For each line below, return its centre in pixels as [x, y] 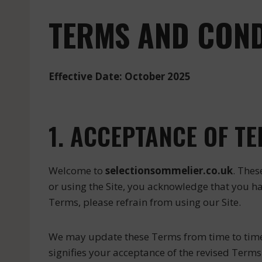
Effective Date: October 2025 [120, 76]
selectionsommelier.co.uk [169, 170]
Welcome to [77, 170]
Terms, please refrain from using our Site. [145, 202]
